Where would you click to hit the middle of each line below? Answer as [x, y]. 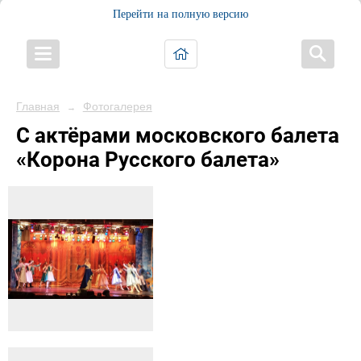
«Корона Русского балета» [148, 160]
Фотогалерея [117, 106]
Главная [38, 106]
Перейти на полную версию [180, 14]
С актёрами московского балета [178, 135]
